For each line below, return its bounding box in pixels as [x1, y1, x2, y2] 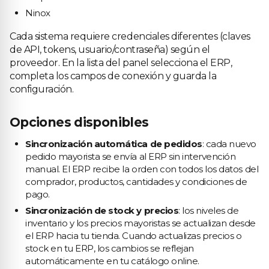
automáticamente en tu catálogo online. [25, 255, 199, 267]
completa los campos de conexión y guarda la [10, 70, 217, 82]
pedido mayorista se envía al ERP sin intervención [25, 151, 236, 162]
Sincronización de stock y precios [25, 205, 179, 216]
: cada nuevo [202, 138, 256, 150]
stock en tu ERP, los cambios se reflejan [25, 243, 194, 254]
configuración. [10, 83, 74, 95]
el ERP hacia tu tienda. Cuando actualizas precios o [25, 230, 242, 241]
